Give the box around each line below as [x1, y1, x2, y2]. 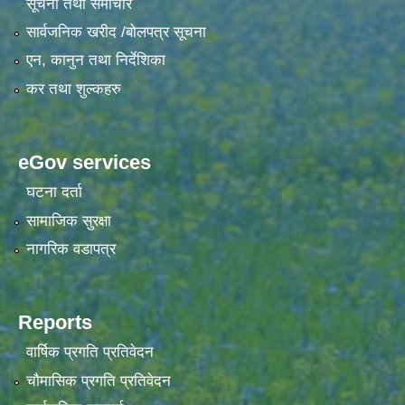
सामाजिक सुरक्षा [25, 212, 111, 230]
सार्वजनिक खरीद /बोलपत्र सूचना [25, 24, 206, 42]
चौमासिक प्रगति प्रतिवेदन [25, 372, 171, 390]
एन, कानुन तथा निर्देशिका [25, 52, 165, 70]
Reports [18, 311, 92, 334]
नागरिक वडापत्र [25, 240, 116, 259]
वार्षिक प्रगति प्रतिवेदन [25, 344, 154, 362]
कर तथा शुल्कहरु [25, 80, 121, 98]
